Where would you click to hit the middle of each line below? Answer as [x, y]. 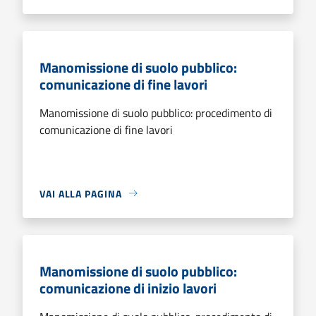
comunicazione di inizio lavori [128, 288]
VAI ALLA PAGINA [81, 193]
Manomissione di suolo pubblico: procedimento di [156, 113]
